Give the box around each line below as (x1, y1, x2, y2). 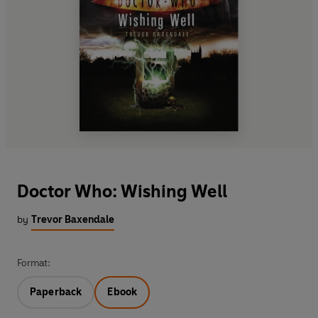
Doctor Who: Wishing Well (17, 180, 227, 202)
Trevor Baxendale (31, 213, 114, 226)
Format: (17, 256, 50, 269)
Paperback (30, 285, 82, 298)
